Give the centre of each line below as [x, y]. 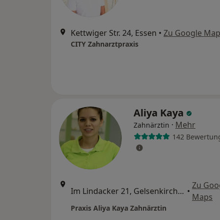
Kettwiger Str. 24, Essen [114, 33]
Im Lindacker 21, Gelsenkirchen [181, 191]
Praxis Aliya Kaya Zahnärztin [119, 208]
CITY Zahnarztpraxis [105, 44]
